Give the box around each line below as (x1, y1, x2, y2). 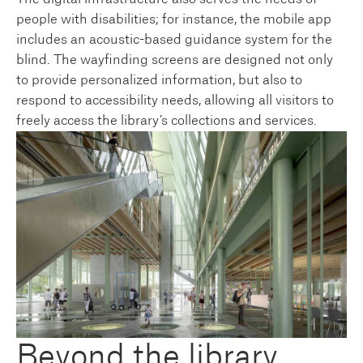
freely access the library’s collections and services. (16, 113, 317, 127)
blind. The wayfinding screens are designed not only (16, 53, 333, 66)
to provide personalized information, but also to (16, 73, 302, 87)
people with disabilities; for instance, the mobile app (16, 12, 331, 26)
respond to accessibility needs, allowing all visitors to (16, 93, 334, 107)
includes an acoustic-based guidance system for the (16, 32, 332, 46)
